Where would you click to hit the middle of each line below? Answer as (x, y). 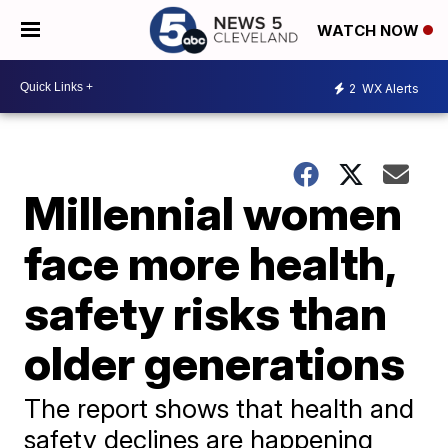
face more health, (210, 263)
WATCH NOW (370, 31)
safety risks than (206, 313)
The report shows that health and (219, 408)
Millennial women (213, 213)
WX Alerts (389, 88)
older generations (215, 363)
